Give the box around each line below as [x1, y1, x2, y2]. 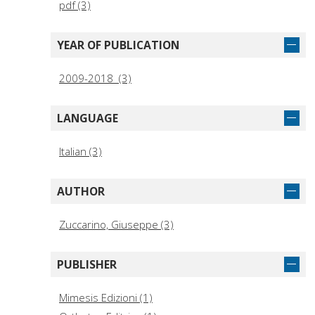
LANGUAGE [57, 110, 118, 127]
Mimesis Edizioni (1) [59, 290, 153, 305]
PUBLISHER [57, 257, 117, 273]
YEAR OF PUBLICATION [57, 37, 179, 53]
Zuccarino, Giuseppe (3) [59, 217, 174, 232]
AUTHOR [57, 184, 105, 200]
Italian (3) [59, 144, 102, 159]
